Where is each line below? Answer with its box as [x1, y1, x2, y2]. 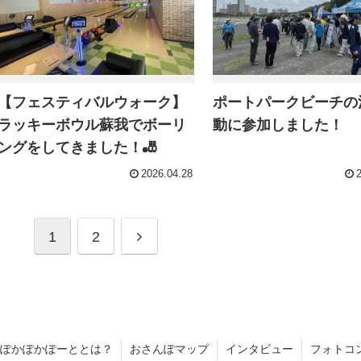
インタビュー [226, 342, 293, 355]
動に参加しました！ [212, 117, 343, 134]
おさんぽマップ [130, 342, 209, 355]
